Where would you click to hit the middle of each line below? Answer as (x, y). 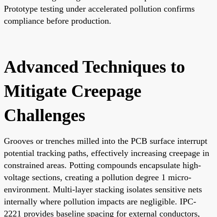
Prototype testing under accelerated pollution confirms (99, 8)
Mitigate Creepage (73, 91)
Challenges (45, 115)
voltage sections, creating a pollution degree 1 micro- (98, 177)
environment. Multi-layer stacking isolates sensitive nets (103, 189)
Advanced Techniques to (94, 67)
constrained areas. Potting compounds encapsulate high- (102, 165)
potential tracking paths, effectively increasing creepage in (107, 153)
